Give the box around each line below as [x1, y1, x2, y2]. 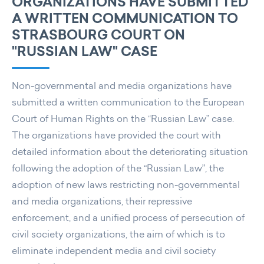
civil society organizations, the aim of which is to [12, 230, 225, 241]
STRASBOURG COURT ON [12, 29, 185, 44]
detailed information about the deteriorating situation [12, 148, 248, 159]
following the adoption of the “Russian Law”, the [12, 164, 224, 175]
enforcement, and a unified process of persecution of [12, 214, 245, 225]
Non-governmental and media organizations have [12, 82, 232, 93]
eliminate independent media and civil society [12, 247, 216, 258]
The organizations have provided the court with [12, 131, 221, 142]
